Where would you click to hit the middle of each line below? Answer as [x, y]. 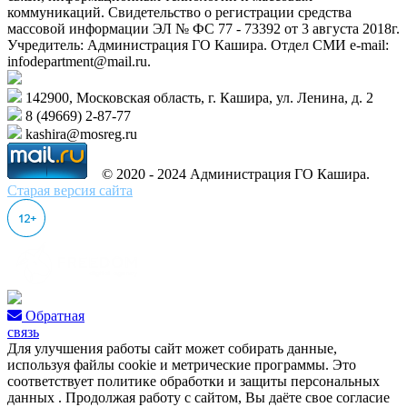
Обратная [55, 316]
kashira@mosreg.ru [79, 134]
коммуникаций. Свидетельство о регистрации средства [179, 12]
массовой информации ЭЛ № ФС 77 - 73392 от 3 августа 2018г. [203, 29]
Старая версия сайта [70, 190]
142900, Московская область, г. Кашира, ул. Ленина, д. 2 [198, 98]
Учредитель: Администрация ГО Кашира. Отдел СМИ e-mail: [198, 45]
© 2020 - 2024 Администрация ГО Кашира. [230, 174]
